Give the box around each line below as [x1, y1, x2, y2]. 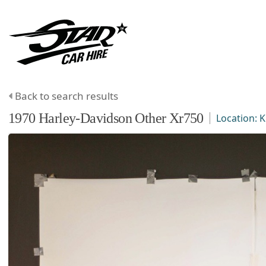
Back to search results [15, 88, 118, 103]
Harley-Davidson [39, 110, 132, 126]
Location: [216, 111, 259, 125]
